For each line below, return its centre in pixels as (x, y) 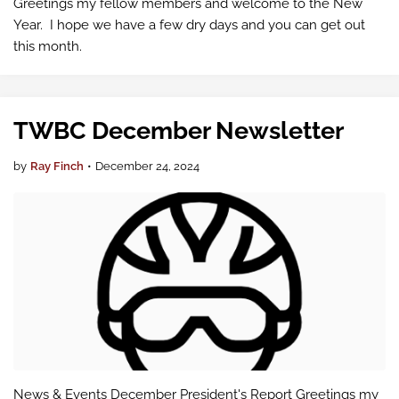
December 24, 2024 (147, 166)
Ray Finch (57, 166)
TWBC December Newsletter (179, 130)
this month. (48, 46)
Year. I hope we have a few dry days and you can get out (189, 25)
